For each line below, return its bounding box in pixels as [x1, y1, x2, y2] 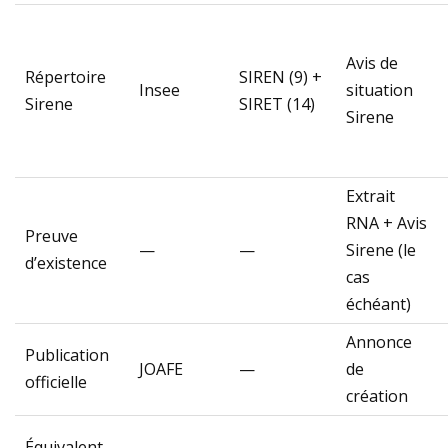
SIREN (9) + [239, 66, 322, 89]
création [346, 385, 408, 408]
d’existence [25, 252, 107, 275]
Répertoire [25, 66, 106, 89]
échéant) [346, 293, 411, 316]
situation [346, 79, 413, 102]
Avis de [346, 52, 398, 75]
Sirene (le [346, 239, 416, 262]
